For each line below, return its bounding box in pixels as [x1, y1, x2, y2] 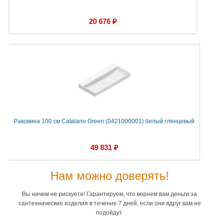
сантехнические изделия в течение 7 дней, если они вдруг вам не [18, 200, 201, 207]
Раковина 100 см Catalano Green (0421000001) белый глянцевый [14, 118, 195, 125]
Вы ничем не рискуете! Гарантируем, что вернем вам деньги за [22, 191, 197, 198]
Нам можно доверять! [50, 169, 169, 183]
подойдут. [96, 209, 123, 217]
